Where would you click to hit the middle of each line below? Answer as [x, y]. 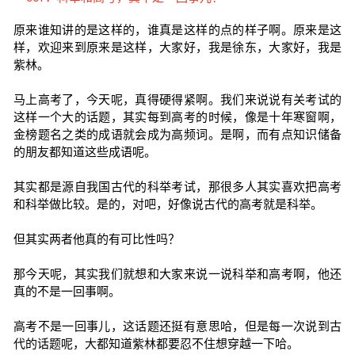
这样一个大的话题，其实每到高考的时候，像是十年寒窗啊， [177, 117]
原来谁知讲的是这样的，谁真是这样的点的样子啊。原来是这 [177, 30]
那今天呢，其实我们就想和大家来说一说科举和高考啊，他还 [177, 274]
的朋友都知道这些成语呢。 [84, 152]
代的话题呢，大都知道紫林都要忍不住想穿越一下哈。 [156, 344]
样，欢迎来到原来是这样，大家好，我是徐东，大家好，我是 [177, 47]
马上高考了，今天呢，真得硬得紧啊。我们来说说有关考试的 [177, 99]
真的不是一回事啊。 [67, 291]
